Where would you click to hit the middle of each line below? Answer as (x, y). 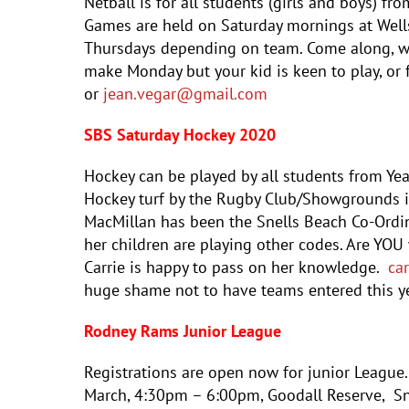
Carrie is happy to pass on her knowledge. (236, 267)
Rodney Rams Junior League (183, 331)
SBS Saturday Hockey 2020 (180, 135)
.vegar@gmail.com (200, 94)
